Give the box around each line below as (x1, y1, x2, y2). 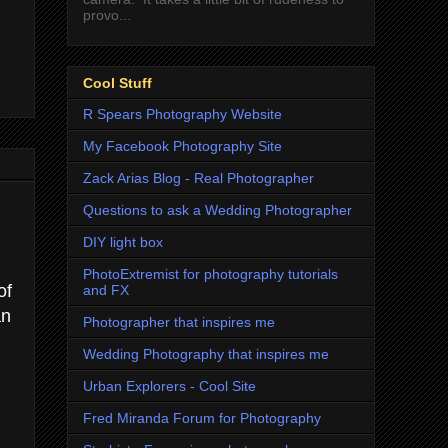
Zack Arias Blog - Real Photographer (83, 169, 314, 186)
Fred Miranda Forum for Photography (83, 409, 321, 426)
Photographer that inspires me (83, 313, 275, 330)
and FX (83, 281, 129, 298)
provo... (83, 6, 131, 23)
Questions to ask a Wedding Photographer (83, 201, 352, 218)
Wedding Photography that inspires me (83, 345, 329, 362)
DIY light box (83, 233, 163, 250)
